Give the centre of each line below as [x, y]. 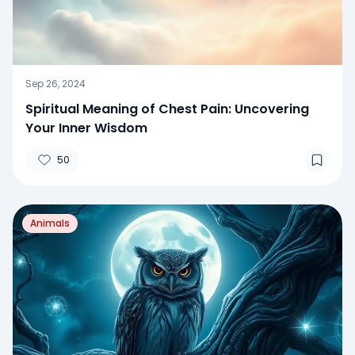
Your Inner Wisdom [86, 128]
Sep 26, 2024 [55, 83]
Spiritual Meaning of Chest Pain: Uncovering [167, 109]
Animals [50, 223]
